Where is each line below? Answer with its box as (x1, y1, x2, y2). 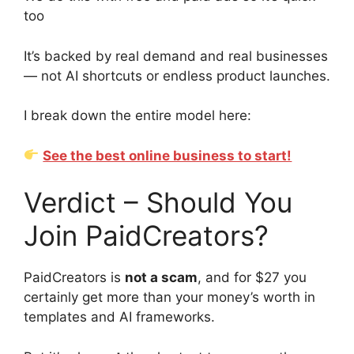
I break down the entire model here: (24, 107, 251, 124)
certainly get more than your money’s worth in (24, 289, 315, 306)
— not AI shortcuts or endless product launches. (24, 67, 330, 84)
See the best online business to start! (43, 147, 292, 164)
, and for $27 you (198, 269, 307, 286)
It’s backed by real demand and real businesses (24, 47, 328, 64)
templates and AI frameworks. (24, 309, 215, 326)
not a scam (125, 269, 198, 286)
